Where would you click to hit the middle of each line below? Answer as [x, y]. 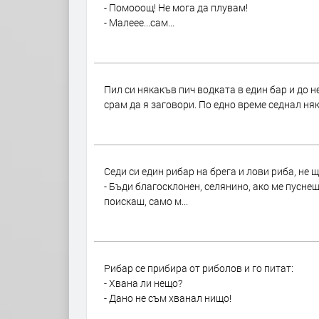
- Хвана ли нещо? [143, 283]
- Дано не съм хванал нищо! [168, 298]
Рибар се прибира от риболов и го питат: [199, 268]
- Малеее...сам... [139, 22]
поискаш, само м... [146, 201]
